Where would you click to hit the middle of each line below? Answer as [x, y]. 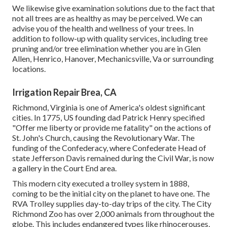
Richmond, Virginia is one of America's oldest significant [109, 107]
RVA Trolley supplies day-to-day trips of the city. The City [112, 204]
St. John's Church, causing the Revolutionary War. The [103, 138]
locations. [29, 69]
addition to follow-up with [58, 39]
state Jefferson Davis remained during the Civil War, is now [113, 158]
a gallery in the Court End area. [64, 168]
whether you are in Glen [160, 49]
